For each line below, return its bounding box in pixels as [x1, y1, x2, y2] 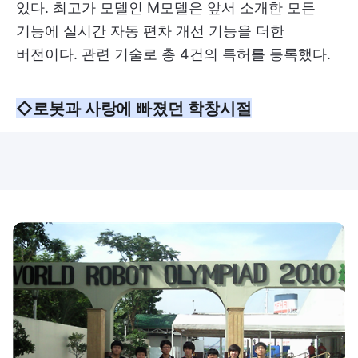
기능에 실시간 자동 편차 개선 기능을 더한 [16, 22, 284, 40]
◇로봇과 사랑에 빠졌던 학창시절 [16, 98, 252, 119]
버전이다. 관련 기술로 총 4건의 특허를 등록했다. [16, 46, 331, 63]
